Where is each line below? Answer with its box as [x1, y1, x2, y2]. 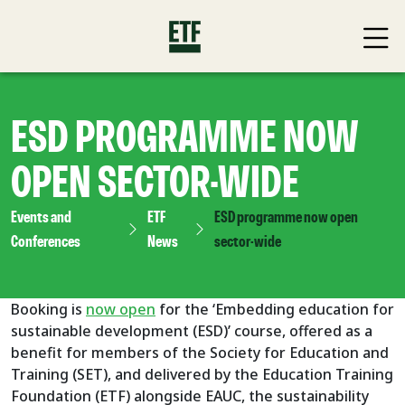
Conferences [11, 234, 80, 250]
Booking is [11, 299, 86, 319]
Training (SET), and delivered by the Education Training [11, 364, 393, 384]
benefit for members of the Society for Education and [11, 343, 389, 363]
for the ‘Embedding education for [155, 299, 394, 319]
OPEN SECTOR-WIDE [11, 161, 299, 206]
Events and [11, 210, 71, 226]
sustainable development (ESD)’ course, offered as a [11, 321, 372, 341]
